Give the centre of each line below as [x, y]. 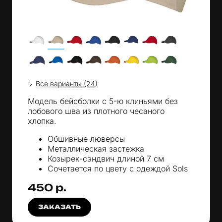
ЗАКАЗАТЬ [59, 207]
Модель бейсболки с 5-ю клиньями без [103, 101]
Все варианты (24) [67, 84]
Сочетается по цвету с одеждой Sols [118, 169]
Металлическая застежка [96, 149]
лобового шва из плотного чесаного [96, 111]
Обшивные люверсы [86, 139]
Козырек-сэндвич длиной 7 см [106, 159]
